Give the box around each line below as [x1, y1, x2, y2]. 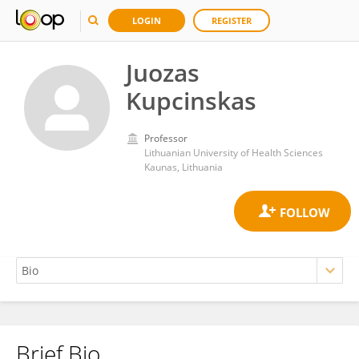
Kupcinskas [126, 84, 256, 117]
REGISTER [212, 14, 252, 26]
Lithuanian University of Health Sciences [144, 146, 323, 159]
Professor [144, 131, 188, 145]
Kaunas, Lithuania [144, 160, 223, 174]
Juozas [126, 56, 200, 89]
